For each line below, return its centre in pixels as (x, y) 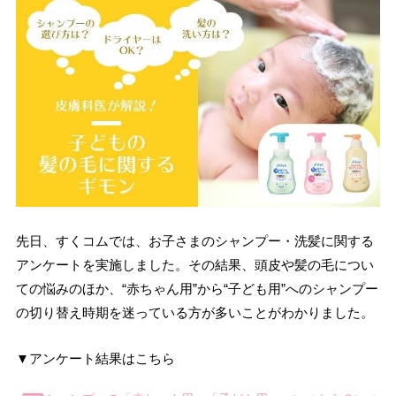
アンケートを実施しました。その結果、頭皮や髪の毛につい (194, 264)
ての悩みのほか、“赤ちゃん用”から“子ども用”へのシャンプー (197, 288)
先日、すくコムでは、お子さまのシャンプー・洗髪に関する (194, 240)
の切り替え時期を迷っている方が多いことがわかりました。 (194, 312)
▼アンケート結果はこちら (95, 358)
